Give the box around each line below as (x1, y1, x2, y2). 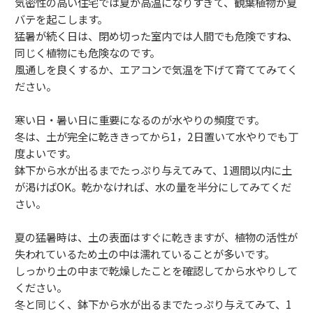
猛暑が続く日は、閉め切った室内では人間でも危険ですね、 (15, 27, 298, 43)
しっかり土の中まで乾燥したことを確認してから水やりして (15, 262, 298, 278)
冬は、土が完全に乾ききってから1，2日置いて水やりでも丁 (15, 128, 298, 144)
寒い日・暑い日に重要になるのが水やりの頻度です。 (15, 111, 265, 127)
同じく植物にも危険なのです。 (15, 44, 160, 60)
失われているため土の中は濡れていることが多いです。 (15, 245, 275, 261)
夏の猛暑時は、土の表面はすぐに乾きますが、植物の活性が (15, 228, 298, 245)
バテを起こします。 (15, 10, 108, 27)
